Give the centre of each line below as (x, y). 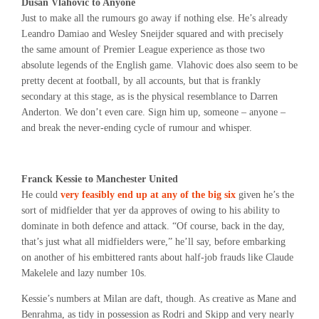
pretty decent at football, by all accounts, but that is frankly (141, 81)
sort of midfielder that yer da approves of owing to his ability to (151, 210)
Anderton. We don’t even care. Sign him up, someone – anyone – (153, 112)
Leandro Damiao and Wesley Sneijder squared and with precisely (152, 34)
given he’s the (265, 195)
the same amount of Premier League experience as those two (143, 49)
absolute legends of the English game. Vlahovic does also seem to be (159, 65)
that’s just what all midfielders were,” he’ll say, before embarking (153, 242)
